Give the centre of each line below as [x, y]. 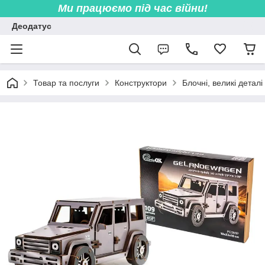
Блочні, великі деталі [222, 83]
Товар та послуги [66, 83]
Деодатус [32, 26]
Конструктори [141, 83]
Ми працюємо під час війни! [132, 8]
